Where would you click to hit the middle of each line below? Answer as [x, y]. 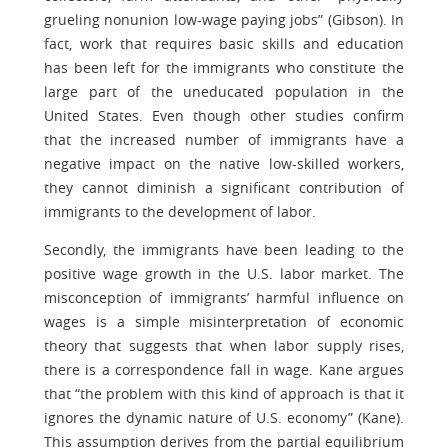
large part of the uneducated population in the [224, 91]
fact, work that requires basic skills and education [224, 43]
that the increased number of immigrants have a [224, 139]
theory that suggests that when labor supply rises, [224, 345]
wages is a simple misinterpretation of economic [224, 321]
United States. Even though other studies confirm [224, 115]
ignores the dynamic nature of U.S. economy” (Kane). [224, 417]
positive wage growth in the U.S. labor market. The [224, 273]
